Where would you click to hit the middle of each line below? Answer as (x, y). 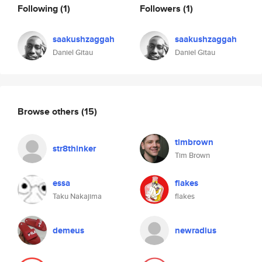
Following (39, 8)
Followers (161, 8)
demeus (68, 230)
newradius (196, 230)
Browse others (49, 111)
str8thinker (74, 149)
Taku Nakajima (77, 196)
